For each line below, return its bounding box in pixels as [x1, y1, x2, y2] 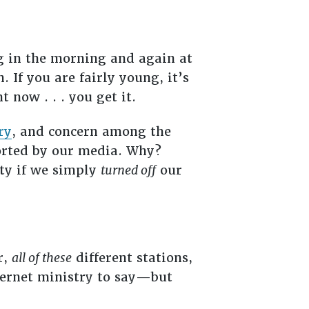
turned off [100, 161, 156, 178]
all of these [11, 249, 72, 266]
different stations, [71, 249, 192, 266]
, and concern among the [11, 123, 171, 139]
